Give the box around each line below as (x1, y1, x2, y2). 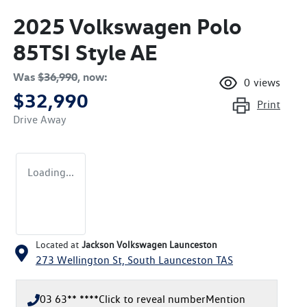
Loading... (27, 165, 74, 179)
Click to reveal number (99, 292, 206, 306)
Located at (36, 238, 79, 250)
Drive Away (13, 112, 66, 126)
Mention (206, 292, 245, 306)
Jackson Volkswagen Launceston (82, 238, 217, 250)
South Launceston (127, 253, 213, 267)
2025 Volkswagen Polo (13, 12, 242, 40)
